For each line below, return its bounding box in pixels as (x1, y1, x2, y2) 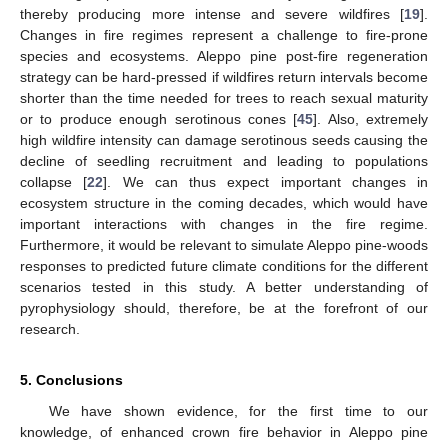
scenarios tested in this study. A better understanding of (20, 278, 428, 295)
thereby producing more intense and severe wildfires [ (20, 5, 404, 22)
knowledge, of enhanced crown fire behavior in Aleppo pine (20, 423, 428, 440)
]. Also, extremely (313, 110, 428, 127)
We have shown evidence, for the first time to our (48, 402, 428, 419)
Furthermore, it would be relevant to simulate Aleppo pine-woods (20, 236, 428, 253)
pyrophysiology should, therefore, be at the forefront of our (20, 299, 428, 316)
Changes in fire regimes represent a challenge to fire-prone (20, 26, 428, 43)
